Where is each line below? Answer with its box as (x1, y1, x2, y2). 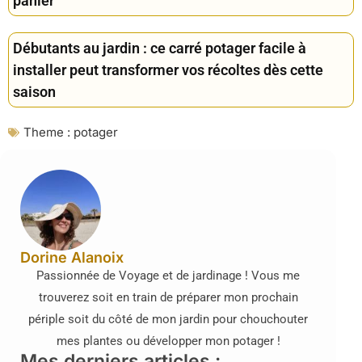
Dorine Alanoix (20, 249, 124, 267)
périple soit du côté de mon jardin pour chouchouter (28, 312, 308, 327)
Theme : (23, 124, 70, 141)
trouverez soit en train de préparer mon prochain (38, 290, 298, 305)
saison (13, 83, 56, 101)
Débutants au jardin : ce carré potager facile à (13, 40, 306, 57)
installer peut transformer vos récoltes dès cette (13, 61, 323, 79)
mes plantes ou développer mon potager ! (56, 334, 280, 349)
